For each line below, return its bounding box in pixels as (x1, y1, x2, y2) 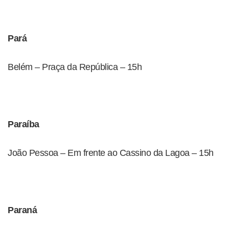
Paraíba (8, 119, 39, 129)
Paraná (8, 205, 37, 215)
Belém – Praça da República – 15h (8, 62, 142, 72)
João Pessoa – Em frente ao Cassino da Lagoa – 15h (8, 148, 214, 158)
